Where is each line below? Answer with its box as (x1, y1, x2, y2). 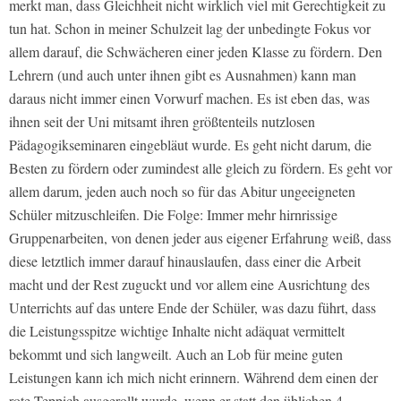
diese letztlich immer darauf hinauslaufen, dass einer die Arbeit (9, 252, 361, 271)
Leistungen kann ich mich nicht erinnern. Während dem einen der (9, 368, 378, 388)
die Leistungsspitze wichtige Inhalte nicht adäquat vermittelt (9, 321, 345, 341)
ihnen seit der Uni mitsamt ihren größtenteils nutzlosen (9, 112, 315, 132)
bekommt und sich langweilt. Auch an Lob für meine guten (9, 345, 343, 364)
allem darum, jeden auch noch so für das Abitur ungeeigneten (9, 182, 355, 201)
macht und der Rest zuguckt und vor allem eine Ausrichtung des (9, 275, 370, 294)
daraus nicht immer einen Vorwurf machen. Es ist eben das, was (9, 89, 370, 108)
